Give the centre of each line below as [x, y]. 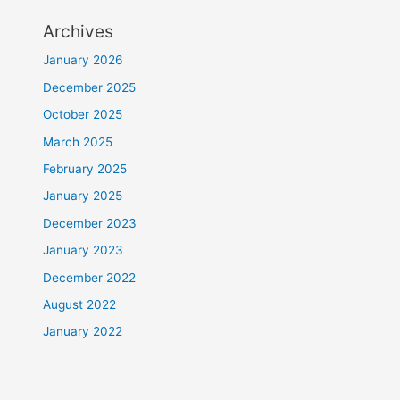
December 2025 [90, 87]
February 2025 [85, 168]
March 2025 [78, 142]
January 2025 [83, 196]
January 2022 [83, 332]
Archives [79, 32]
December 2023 [90, 223]
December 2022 [90, 277]
